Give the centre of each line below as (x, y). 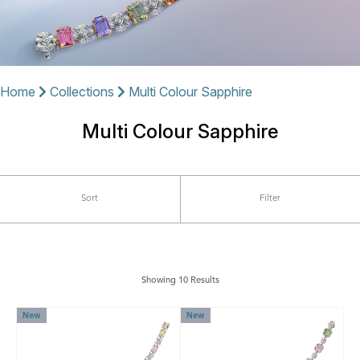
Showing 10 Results (180, 281)
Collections (82, 92)
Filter (270, 199)
